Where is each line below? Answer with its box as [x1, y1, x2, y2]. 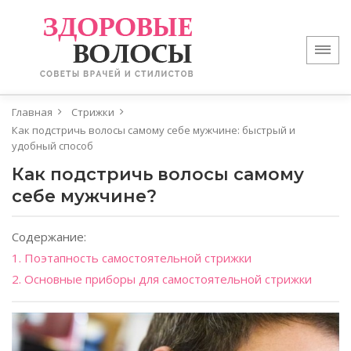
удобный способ [12, 139, 93, 153]
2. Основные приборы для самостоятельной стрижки [12, 271, 312, 287]
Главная [12, 105, 52, 119]
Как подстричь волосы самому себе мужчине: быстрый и [12, 123, 295, 137]
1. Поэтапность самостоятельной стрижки [12, 250, 251, 266]
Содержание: [12, 229, 86, 244]
